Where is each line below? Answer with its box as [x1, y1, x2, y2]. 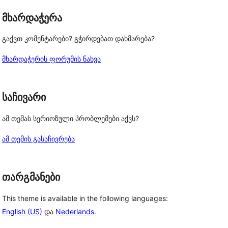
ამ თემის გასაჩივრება [2, 134, 75, 143]
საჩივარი [2, 91, 46, 104]
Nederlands [55, 207, 94, 216]
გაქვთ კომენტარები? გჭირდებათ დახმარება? [2, 34, 155, 43]
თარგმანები [2, 171, 60, 183]
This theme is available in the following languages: [2, 193, 168, 203]
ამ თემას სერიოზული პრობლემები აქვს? [2, 114, 139, 123]
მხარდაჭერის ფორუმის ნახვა [2, 54, 101, 64]
